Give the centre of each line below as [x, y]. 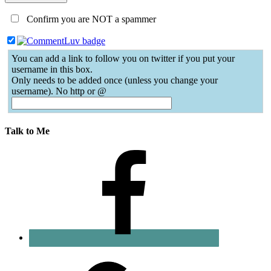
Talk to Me [27, 131]
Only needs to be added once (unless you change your [115, 80]
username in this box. [52, 70]
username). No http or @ [59, 91]
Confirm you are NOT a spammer [90, 19]
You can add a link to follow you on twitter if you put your [123, 59]
